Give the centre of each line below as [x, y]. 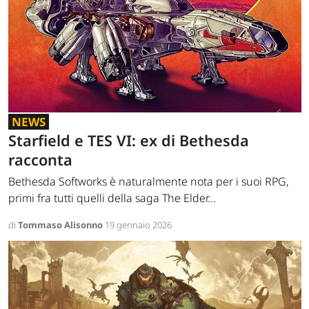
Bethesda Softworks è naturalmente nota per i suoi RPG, [149, 182]
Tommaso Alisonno [61, 225]
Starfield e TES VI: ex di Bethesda [129, 141]
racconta [40, 160]
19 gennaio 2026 [138, 225]
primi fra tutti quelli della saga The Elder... [112, 198]
